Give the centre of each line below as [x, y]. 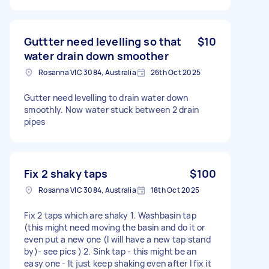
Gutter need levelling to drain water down [106, 97]
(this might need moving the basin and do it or [115, 227]
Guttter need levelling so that [103, 41]
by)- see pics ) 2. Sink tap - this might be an [110, 251]
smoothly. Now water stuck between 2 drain [112, 109]
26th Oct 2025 [175, 72]
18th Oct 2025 [175, 190]
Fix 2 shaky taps [66, 173]
